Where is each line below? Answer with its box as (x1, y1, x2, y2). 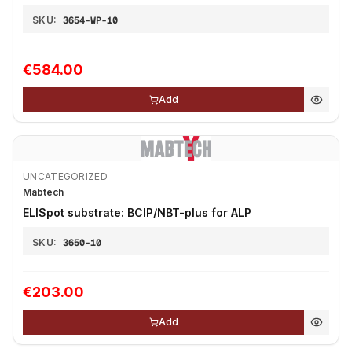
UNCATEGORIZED (23, 170, 108, 182)
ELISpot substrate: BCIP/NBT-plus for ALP (23, 206, 251, 219)
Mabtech (23, 186, 64, 198)
